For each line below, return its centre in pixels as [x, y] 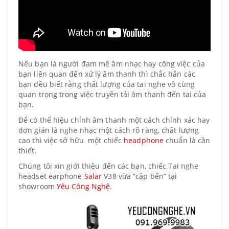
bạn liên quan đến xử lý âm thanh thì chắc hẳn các [107, 74]
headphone [144, 140]
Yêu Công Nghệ [83, 186]
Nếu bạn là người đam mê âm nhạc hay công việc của [112, 64]
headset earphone [51, 176]
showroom [38, 186]
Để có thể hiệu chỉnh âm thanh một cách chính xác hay [114, 120]
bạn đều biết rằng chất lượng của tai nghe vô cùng [107, 84]
